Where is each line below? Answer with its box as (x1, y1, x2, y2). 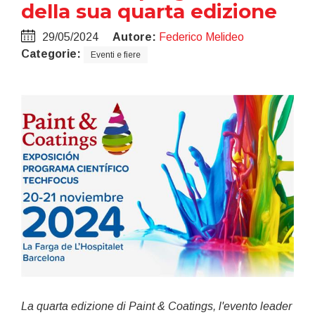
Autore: (112, 31, 156, 43)
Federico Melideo (159, 31, 244, 43)
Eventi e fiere (91, 50, 141, 60)
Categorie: (21, 48, 81, 60)
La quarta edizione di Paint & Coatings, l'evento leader (21, 300, 292, 312)
